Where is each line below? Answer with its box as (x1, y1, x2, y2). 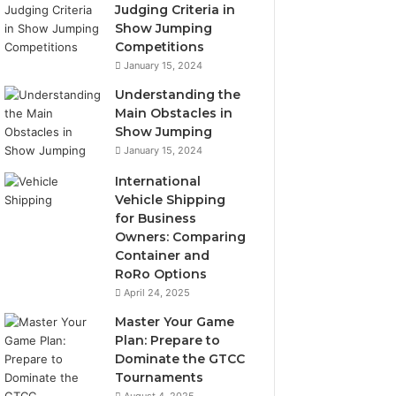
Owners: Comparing (115, 229, 247, 245)
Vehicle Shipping (115, 192, 226, 208)
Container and (115, 247, 210, 263)
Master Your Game (115, 314, 235, 330)
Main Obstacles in (115, 105, 233, 121)
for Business (115, 210, 197, 226)
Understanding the (115, 87, 241, 103)
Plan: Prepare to (115, 332, 221, 348)
